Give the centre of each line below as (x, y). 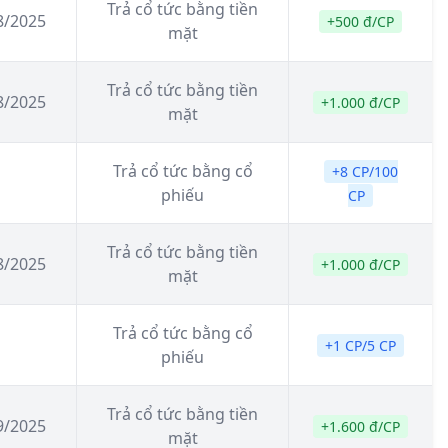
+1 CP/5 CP (360, 345)
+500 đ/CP (360, 21)
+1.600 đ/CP (360, 426)
